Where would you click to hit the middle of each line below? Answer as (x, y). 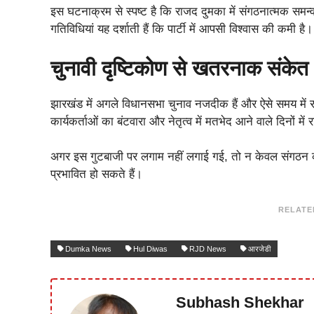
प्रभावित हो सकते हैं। (96, 175)
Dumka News (88, 248)
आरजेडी (259, 248)
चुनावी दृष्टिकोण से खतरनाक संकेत (179, 68)
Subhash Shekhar (240, 303)
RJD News (208, 248)
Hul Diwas (150, 248)
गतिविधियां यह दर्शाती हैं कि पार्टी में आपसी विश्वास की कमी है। (182, 29)
